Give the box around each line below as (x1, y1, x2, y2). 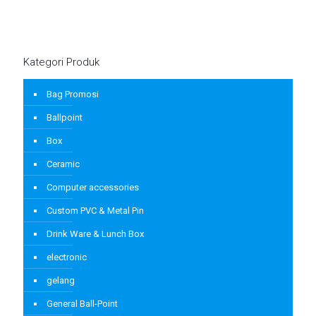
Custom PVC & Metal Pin (47, 205, 144, 217)
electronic (47, 252, 87, 263)
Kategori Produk (23, 56, 99, 69)
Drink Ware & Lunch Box (47, 229, 144, 240)
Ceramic (47, 159, 80, 170)
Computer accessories (47, 182, 139, 193)
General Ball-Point (47, 298, 118, 310)
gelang (47, 275, 75, 286)
